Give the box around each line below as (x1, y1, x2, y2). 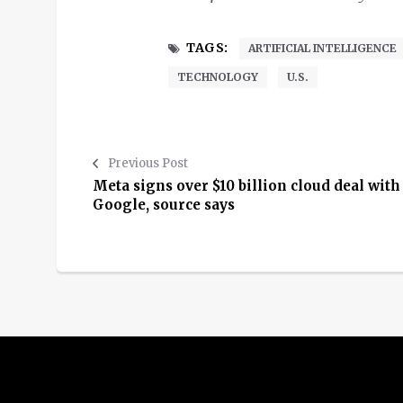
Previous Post (108, 155, 188, 171)
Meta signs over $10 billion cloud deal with (93, 176, 400, 194)
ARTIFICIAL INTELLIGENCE (247, 40, 397, 55)
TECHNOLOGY (177, 69, 258, 84)
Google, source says (93, 195, 235, 213)
